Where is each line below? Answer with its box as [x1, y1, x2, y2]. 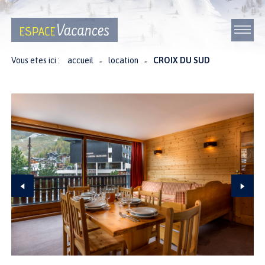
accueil [67, 56, 94, 66]
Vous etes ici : [11, 56, 60, 66]
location [108, 56, 139, 66]
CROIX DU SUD [153, 56, 211, 66]
